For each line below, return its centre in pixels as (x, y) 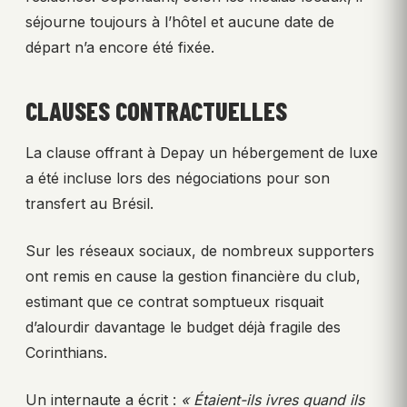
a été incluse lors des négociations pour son (178, 179)
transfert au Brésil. (89, 204)
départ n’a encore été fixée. (120, 48)
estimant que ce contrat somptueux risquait (174, 302)
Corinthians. (66, 353)
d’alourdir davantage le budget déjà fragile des (183, 328)
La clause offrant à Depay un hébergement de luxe (202, 153)
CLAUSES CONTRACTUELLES (156, 111)
